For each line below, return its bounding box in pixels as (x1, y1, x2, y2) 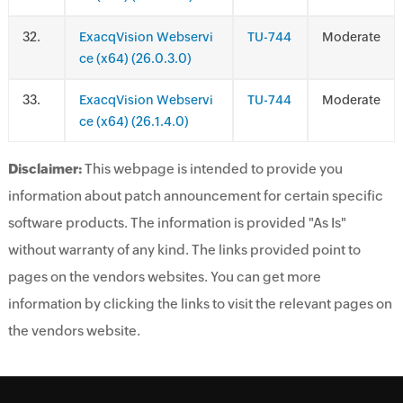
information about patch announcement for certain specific (7, 188, 383, 203)
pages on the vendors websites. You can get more (7, 269, 321, 284)
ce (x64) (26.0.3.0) (78, 51, 192, 66)
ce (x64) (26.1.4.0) (78, 114, 189, 129)
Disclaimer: (7, 161, 82, 176)
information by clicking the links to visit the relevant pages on (7, 296, 392, 311)
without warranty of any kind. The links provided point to (7, 242, 361, 257)
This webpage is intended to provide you (81, 161, 343, 176)
